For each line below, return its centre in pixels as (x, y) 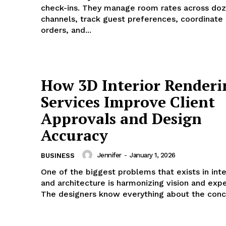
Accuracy (74, 135)
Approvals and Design (121, 119)
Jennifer (109, 155)
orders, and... (66, 30)
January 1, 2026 (153, 155)
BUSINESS (58, 156)
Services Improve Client (128, 102)
